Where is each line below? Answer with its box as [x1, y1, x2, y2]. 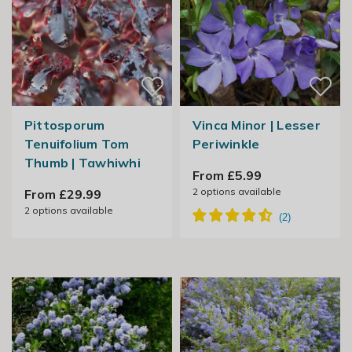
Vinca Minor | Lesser [192, 117, 321, 134]
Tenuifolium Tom [24, 136, 130, 152]
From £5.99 [192, 167, 262, 184]
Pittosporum [24, 117, 105, 134]
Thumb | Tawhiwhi [24, 155, 141, 171]
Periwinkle [192, 136, 260, 152]
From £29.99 [24, 186, 101, 203]
